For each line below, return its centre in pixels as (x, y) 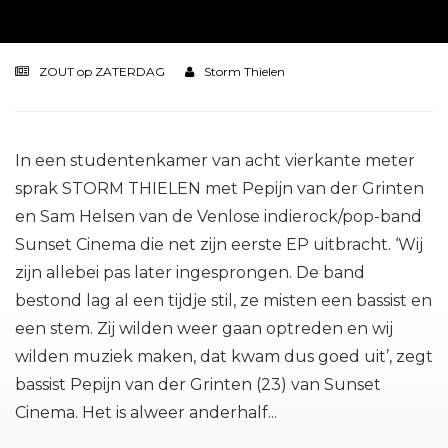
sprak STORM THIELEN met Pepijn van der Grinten (219, 188)
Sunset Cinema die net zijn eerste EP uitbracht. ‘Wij (219, 244)
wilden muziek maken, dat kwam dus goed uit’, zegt (224, 356)
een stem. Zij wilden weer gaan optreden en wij (204, 328)
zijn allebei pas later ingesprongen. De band (190, 272)
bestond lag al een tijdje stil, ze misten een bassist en (223, 300)
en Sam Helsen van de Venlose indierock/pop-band (218, 216)
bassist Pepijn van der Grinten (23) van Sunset (198, 384)
